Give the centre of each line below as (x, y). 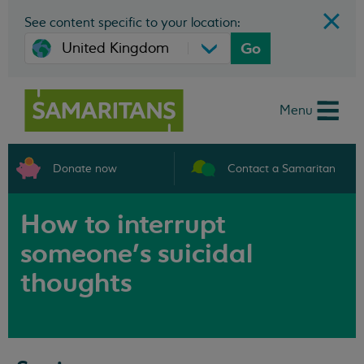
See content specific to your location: (132, 23)
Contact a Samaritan (281, 168)
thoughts (76, 283)
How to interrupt (123, 224)
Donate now (85, 168)
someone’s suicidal (136, 253)
